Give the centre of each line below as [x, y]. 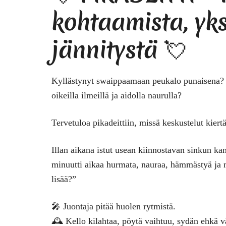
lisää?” [64, 179]
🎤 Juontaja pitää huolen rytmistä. [114, 206]
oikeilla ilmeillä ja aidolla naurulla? [117, 95]
